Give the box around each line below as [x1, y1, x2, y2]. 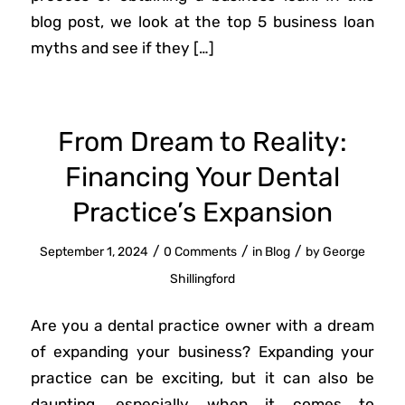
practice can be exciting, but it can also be [30, 368, 375, 387]
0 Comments [163, 244, 237, 259]
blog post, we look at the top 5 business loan [30, 13, 375, 32]
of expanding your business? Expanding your [30, 342, 375, 361]
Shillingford [169, 271, 235, 287]
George [322, 244, 365, 259]
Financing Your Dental [64, 161, 340, 194]
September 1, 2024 [39, 244, 148, 259]
